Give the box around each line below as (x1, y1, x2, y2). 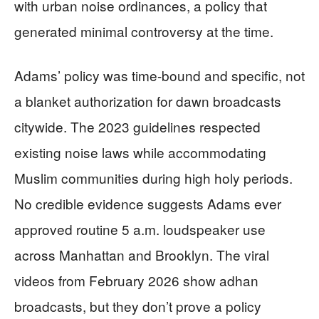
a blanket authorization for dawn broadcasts (14, 91, 281, 111)
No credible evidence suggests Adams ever (14, 194, 281, 214)
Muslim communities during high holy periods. (14, 168, 293, 188)
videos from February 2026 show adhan (14, 271, 258, 291)
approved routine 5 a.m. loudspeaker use (14, 219, 266, 239)
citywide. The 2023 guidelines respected (14, 117, 261, 137)
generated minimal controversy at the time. (14, 21, 273, 41)
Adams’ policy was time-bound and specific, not (14, 66, 305, 85)
